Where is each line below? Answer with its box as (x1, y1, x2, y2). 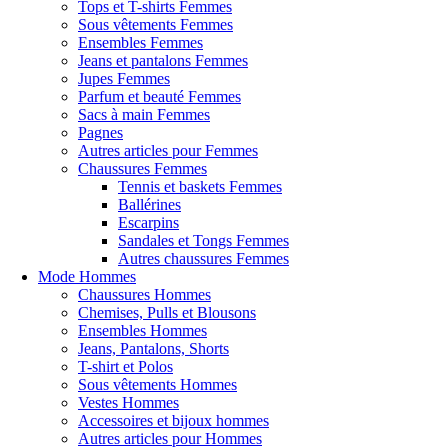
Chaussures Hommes (78, 286, 211, 303)
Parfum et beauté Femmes (78, 88, 241, 105)
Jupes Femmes (78, 70, 170, 87)
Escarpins (118, 214, 179, 231)
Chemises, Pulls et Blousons (78, 304, 256, 321)
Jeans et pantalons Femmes (78, 52, 248, 69)
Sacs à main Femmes (78, 106, 210, 123)
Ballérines (118, 196, 181, 213)
